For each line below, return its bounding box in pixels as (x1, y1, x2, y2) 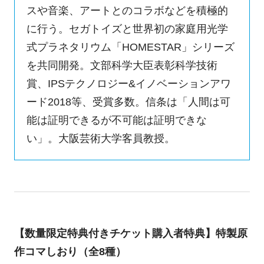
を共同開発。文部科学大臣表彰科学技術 (26, 59, 217, 71)
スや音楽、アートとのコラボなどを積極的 (26, 4, 228, 16)
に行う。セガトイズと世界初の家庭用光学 (26, 22, 228, 35)
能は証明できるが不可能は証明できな (26, 114, 207, 126)
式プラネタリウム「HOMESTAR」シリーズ (26, 41, 235, 53)
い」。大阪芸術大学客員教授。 (26, 132, 175, 144)
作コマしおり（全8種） (14, 246, 126, 258)
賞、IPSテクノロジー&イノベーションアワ (26, 77, 231, 90)
